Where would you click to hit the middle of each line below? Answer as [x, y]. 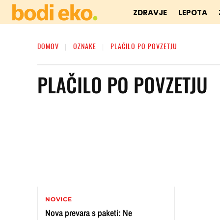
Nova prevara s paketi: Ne [89, 213]
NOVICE [59, 199]
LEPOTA [193, 13]
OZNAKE [85, 46]
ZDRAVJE [150, 13]
